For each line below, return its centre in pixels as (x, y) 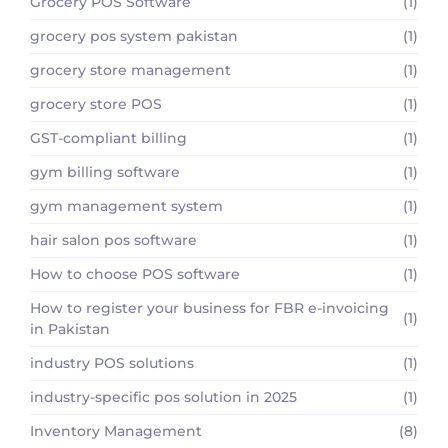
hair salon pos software (113, 239)
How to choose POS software (135, 273)
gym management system (126, 205)
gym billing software (105, 171)
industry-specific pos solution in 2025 (163, 396)
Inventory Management (116, 430)
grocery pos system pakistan (134, 35)
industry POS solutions (112, 362)
